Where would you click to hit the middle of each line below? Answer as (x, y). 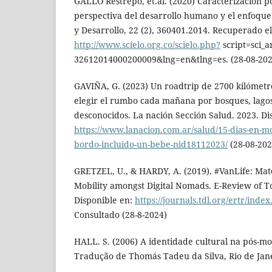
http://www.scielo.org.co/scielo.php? (147, 45)
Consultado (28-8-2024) (121, 215)
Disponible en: (104, 200)
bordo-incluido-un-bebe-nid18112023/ (151, 144)
